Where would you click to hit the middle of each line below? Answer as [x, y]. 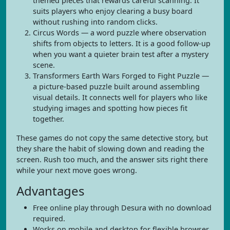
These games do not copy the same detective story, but [112, 138]
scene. [44, 65]
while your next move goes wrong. [77, 170]
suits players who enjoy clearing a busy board [113, 11]
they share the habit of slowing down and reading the [110, 149]
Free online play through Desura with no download [122, 208]
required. [49, 218]
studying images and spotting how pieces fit [110, 108]
